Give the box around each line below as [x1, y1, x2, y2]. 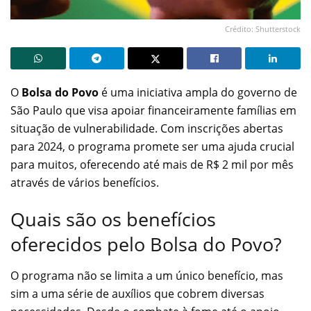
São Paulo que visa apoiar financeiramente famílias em [10, 102, 296, 118]
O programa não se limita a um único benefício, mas [10, 268, 283, 284]
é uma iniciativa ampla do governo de [99, 84, 297, 100]
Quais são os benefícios [10, 206, 216, 233]
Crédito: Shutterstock [225, 23, 301, 34]
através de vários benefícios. [10, 174, 159, 190]
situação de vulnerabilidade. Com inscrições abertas [10, 120, 283, 136]
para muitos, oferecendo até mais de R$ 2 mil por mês [10, 156, 294, 172]
